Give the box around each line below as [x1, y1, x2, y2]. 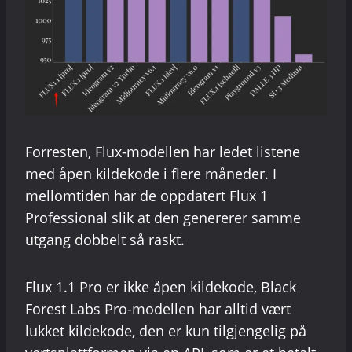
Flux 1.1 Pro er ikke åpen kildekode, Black [25, 277, 296, 296]
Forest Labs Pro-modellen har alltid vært [25, 299, 291, 318]
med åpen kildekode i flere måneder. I [25, 163, 277, 183]
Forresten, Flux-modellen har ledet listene [25, 141, 300, 161]
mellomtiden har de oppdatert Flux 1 [25, 185, 268, 205]
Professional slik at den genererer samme [25, 207, 301, 227]
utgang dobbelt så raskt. [25, 229, 185, 249]
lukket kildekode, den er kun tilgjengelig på [25, 321, 306, 340]
